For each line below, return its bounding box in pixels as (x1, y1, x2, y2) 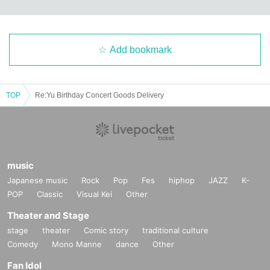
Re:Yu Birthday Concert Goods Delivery (35, 90, 164, 99)
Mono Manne (52, 239, 102, 249)
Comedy (7, 239, 38, 249)
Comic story (84, 225, 128, 235)
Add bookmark (110, 44, 172, 55)
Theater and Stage (7, 209, 89, 221)
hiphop (169, 175, 195, 185)
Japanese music (7, 175, 67, 185)
